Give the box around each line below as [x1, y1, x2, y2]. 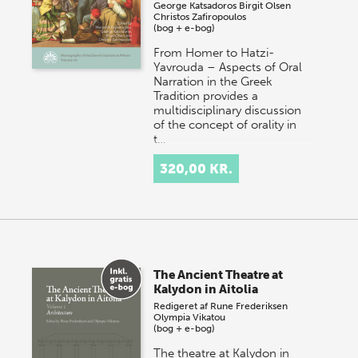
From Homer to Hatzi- [153, 46, 275, 61]
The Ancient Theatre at [153, 268, 284, 283]
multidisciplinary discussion [153, 103, 302, 118]
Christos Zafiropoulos [153, 11, 247, 23]
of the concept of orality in [153, 117, 297, 133]
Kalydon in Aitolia [153, 282, 259, 297]
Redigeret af [153, 300, 211, 312]
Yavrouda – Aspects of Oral [153, 60, 303, 75]
